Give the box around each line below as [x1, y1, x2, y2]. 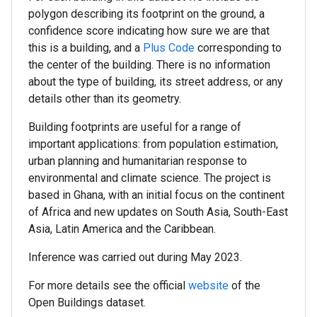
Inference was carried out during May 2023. [28, 250, 242, 264]
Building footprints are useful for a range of [28, 120, 241, 134]
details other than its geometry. [28, 92, 181, 105]
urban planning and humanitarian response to [28, 154, 247, 168]
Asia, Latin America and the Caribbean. [28, 222, 216, 236]
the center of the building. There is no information [28, 58, 270, 71]
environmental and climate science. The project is [28, 171, 271, 185]
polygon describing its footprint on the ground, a [28, 7, 265, 21]
